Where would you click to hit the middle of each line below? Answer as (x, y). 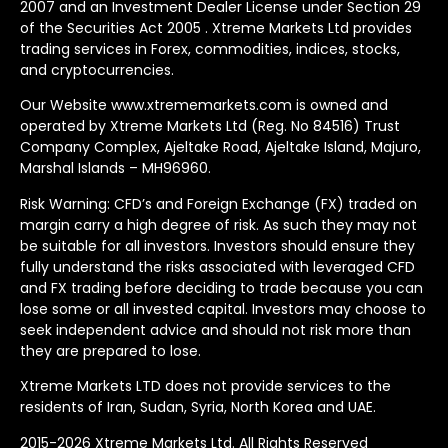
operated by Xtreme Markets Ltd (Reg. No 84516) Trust (210, 126)
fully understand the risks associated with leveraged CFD (217, 266)
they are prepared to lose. (110, 350)
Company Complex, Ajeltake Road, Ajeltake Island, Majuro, (220, 147)
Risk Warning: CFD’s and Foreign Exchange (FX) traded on (218, 203)
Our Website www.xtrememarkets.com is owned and (204, 105)
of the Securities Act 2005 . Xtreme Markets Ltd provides (216, 28)
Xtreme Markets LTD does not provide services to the (205, 386)
